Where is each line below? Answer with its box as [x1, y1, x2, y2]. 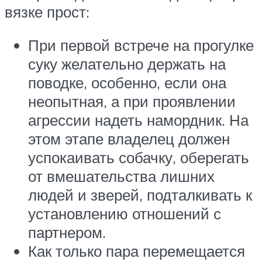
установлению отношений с [28, 204, 221, 223]
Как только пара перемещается [28, 242, 245, 261]
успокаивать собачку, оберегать [28, 148, 249, 167]
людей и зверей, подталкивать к [28, 185, 252, 205]
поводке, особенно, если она [28, 73, 226, 92]
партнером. [28, 223, 106, 242]
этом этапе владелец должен [28, 129, 230, 149]
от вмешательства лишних [28, 167, 215, 186]
